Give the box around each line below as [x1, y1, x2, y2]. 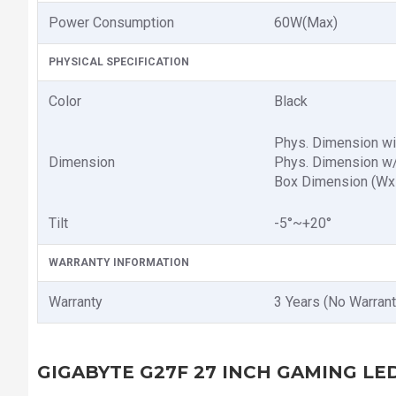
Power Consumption [49, 14, 174, 31]
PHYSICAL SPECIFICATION [49, 56, 189, 68]
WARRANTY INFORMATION [49, 256, 189, 269]
